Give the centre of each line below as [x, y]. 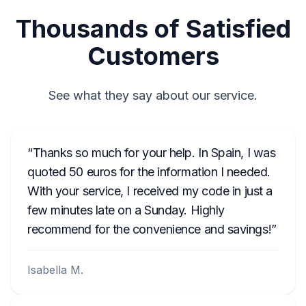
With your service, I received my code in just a [150, 191]
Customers [153, 56]
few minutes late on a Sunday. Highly [126, 210]
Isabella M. [55, 270]
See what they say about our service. [153, 95]
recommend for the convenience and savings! [150, 229]
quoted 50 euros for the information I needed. [149, 172]
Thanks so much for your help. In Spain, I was [154, 153]
